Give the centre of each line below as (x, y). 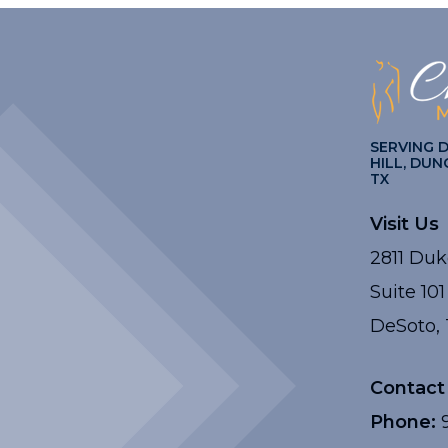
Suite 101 (407, 292)
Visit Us (404, 224)
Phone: (402, 422)
